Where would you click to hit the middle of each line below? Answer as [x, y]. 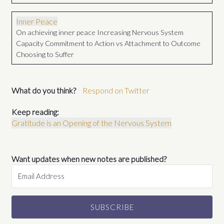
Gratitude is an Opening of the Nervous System [92, 123]
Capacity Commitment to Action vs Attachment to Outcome [108, 43]
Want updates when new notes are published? [89, 159]
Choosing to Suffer [45, 54]
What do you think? [44, 90]
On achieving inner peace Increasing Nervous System [100, 32]
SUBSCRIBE [112, 207]
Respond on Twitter [116, 90]
